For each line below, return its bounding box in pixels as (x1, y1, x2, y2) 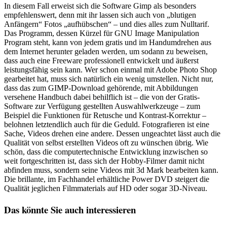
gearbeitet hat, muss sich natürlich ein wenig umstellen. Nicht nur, (4, 74, 213, 83)
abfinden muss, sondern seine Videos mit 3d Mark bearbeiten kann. (4, 165, 218, 174)
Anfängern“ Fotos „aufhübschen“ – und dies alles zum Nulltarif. (4, 19, 209, 28)
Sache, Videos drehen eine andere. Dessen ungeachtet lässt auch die (4, 129, 220, 138)
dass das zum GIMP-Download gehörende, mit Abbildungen (4, 83, 198, 92)
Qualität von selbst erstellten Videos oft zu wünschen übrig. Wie (4, 138, 208, 147)
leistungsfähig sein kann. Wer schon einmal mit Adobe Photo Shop (4, 65, 217, 74)
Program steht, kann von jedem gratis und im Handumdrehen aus (4, 37, 211, 47)
